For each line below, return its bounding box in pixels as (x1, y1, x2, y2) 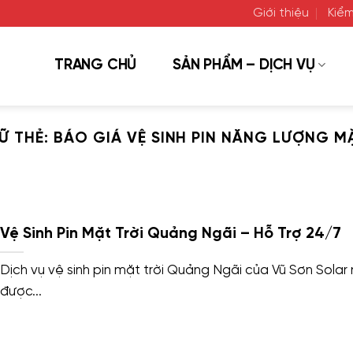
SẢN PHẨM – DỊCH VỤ (173, 57, 315, 73)
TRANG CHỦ (54, 57, 137, 73)
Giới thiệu (253, 7, 310, 20)
